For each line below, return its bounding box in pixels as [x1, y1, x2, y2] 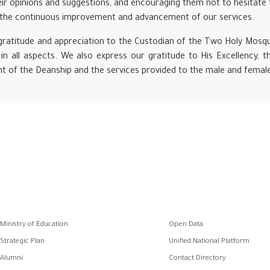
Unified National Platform [169, 238, 250, 246]
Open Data [169, 221, 204, 229]
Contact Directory [169, 255, 227, 263]
